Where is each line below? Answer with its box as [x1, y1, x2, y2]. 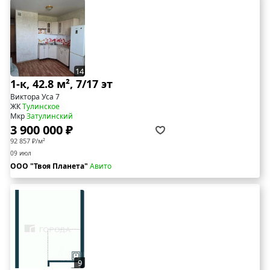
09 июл [10, 149, 31, 158]
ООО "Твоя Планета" [10, 161, 90, 172]
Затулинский [27, 111, 73, 122]
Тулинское [22, 101, 60, 112]
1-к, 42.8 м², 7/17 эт [10, 77, 113, 92]
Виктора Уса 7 [10, 92, 60, 102]
